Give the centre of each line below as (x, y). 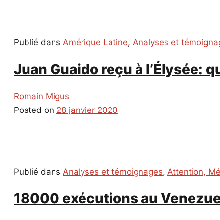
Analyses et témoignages (113, 172)
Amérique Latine (95, 42)
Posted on (35, 110)
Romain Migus (41, 96)
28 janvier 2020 (87, 110)
